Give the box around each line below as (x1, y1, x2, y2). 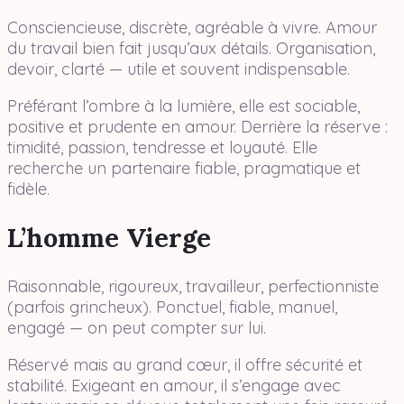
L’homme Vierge (7, 220, 211, 254)
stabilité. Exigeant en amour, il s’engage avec (7, 374, 341, 396)
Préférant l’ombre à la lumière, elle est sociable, (7, 95, 360, 116)
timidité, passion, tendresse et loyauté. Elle (7, 136, 317, 158)
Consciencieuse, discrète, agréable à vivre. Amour (7, 16, 377, 38)
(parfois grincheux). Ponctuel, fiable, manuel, (7, 296, 337, 317)
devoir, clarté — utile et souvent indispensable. (7, 58, 350, 79)
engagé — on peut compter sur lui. (7, 317, 266, 338)
